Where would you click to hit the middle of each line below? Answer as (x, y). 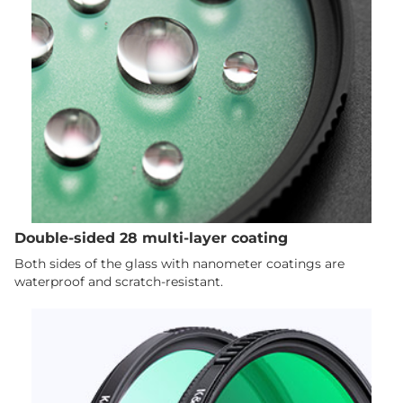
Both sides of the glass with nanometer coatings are (180, 263)
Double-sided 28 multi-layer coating (152, 238)
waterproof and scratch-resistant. (119, 281)
